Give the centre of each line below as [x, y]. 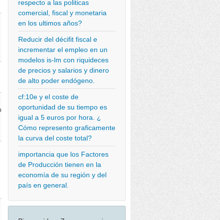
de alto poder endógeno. [56, 81]
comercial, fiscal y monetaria [62, 13]
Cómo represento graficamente [67, 128]
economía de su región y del [62, 175]
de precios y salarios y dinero [64, 70]
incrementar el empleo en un [63, 50]
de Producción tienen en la [60, 165]
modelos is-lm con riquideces [63, 60]
